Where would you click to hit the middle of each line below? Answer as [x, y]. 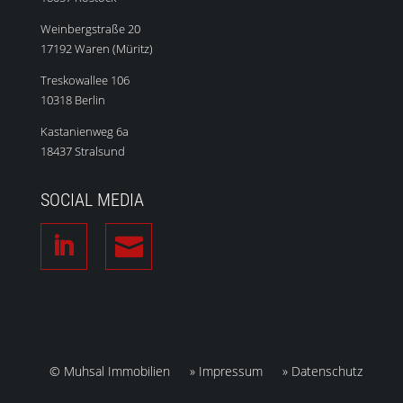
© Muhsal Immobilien [110, 371]
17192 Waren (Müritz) [96, 48]
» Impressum [227, 371]
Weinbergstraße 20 [90, 28]
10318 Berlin [72, 99]
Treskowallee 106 [85, 80]
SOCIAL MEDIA [92, 199]
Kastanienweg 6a [84, 131]
